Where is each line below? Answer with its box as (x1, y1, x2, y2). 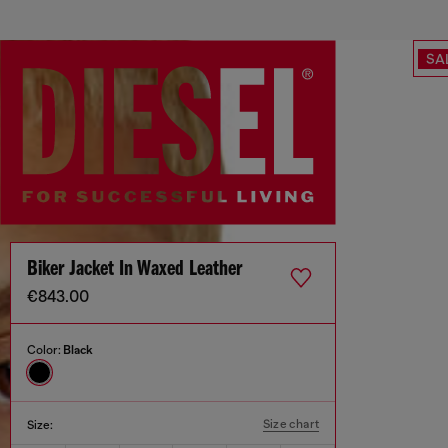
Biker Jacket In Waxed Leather (27, 258, 242, 282)
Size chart (263, 417, 319, 432)
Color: (27, 343, 63, 358)
